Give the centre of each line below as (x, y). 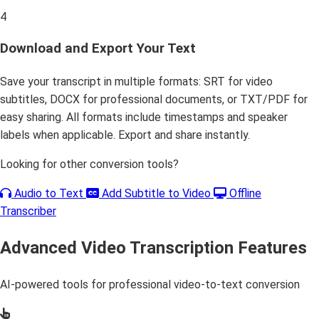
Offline (244, 194)
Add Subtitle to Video (156, 194)
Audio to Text (49, 194)
